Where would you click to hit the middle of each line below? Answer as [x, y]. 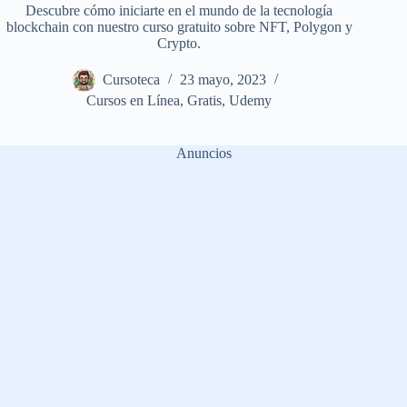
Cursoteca [131, 80]
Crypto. [179, 44]
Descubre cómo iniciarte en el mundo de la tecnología [179, 11]
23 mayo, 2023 [223, 80]
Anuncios [203, 154]
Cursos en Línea [134, 101]
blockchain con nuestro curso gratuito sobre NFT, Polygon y [179, 27]
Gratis [205, 101]
